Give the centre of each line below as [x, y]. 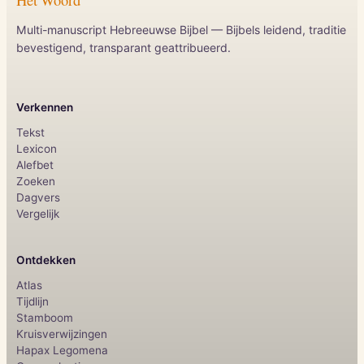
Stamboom [45, 317]
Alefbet [35, 165]
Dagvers [38, 197]
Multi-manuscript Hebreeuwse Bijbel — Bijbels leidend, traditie [181, 29]
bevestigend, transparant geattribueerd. [123, 47]
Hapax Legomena [62, 350]
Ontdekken [46, 260]
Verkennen [45, 107]
